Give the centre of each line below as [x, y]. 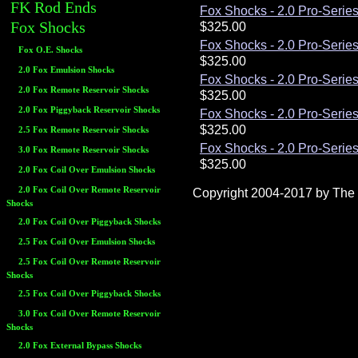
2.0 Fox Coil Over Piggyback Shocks [89, 222]
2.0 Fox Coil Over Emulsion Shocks [87, 170]
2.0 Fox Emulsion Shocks [66, 70]
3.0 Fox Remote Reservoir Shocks [84, 150]
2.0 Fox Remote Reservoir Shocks [84, 90]
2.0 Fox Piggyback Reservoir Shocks [89, 110]
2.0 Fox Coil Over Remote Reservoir [89, 190]
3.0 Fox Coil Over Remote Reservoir [89, 314]
